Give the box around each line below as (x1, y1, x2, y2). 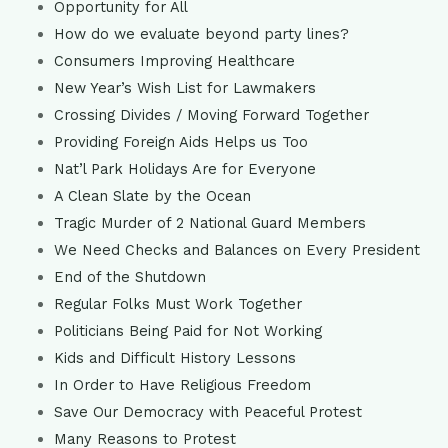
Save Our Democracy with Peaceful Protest (53, 403, 362, 421)
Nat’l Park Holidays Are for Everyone (53, 160, 316, 178)
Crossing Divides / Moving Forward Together (53, 106, 369, 124)
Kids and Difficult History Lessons (53, 349, 296, 367)
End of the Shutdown (53, 268, 206, 286)
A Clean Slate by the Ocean (53, 187, 251, 205)
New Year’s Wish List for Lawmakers (53, 79, 316, 97)
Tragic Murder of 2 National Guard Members (53, 214, 366, 232)
